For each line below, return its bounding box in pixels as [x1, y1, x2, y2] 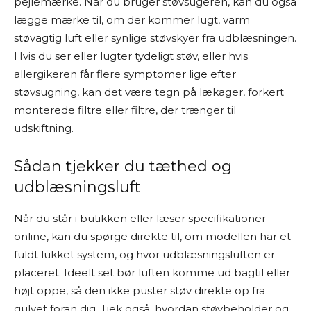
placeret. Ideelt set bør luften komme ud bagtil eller [14, 266, 290, 279]
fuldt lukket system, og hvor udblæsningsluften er [14, 248, 275, 261]
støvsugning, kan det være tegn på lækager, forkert [14, 85, 284, 99]
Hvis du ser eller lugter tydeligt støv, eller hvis [14, 49, 248, 62]
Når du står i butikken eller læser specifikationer [14, 212, 266, 225]
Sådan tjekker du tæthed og [14, 157, 232, 176]
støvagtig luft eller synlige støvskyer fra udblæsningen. [14, 31, 296, 44]
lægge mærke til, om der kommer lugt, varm [14, 13, 250, 26]
